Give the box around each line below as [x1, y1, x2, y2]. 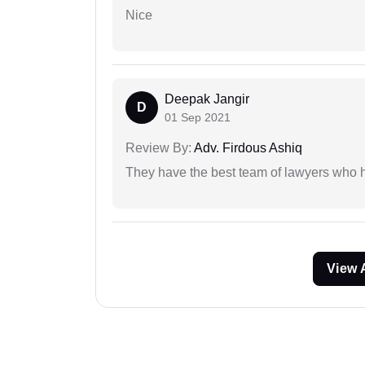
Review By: [125, 141, 191, 156]
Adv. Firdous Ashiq [191, 141, 302, 156]
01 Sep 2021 [165, 111, 231, 125]
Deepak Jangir [165, 92, 249, 107]
